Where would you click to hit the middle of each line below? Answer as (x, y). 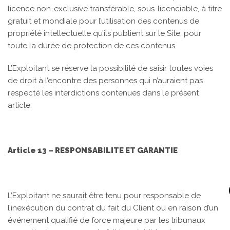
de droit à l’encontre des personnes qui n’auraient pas (105, 81)
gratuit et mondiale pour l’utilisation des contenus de (103, 21)
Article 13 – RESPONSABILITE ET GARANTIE (93, 150)
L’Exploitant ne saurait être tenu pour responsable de (104, 196)
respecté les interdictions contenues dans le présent (103, 93)
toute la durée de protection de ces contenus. (92, 46)
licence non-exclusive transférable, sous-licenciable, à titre (115, 9)
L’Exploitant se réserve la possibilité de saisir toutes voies (110, 68)
